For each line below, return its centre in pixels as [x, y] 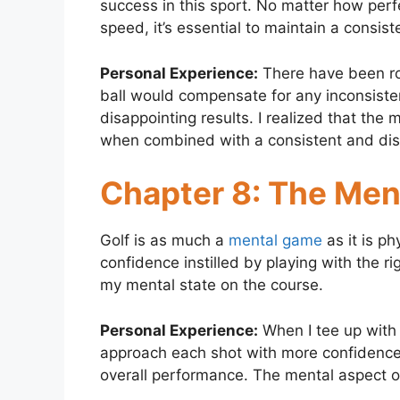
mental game [275, 241]
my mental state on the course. [212, 285]
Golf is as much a [164, 241]
